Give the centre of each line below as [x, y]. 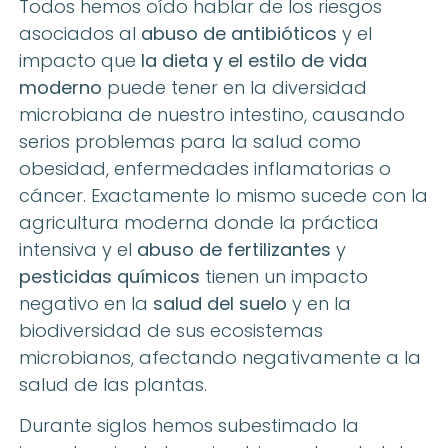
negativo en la [86, 303]
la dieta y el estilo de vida [254, 60]
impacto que [80, 60]
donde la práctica [294, 222]
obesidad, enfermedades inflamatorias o [205, 168]
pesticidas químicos [109, 276]
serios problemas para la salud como [190, 141]
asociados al [80, 33]
